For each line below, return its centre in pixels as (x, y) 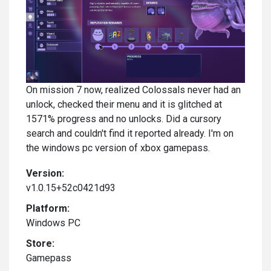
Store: (40, 243)
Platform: (48, 208)
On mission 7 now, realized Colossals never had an (133, 90)
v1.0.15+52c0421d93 (71, 188)
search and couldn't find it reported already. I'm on (130, 133)
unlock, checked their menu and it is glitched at (124, 104)
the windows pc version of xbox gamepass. (119, 148)
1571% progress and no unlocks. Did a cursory (124, 119)
